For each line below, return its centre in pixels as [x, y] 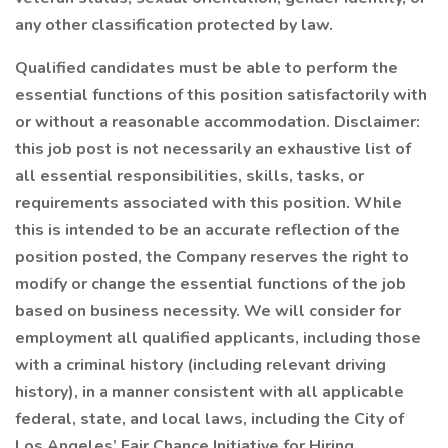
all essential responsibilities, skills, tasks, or [189, 176]
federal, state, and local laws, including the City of [209, 419]
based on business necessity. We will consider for [208, 311]
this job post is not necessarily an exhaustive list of [213, 149]
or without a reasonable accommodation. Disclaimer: [217, 122]
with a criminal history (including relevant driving [200, 365]
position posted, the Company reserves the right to [212, 257]
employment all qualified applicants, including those [218, 338]
